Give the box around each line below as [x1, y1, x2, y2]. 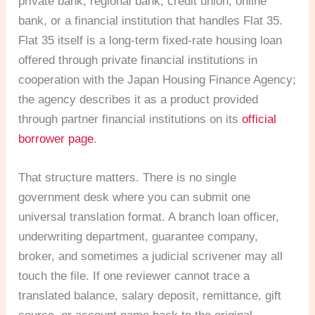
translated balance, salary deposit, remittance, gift [18, 289, 282, 303]
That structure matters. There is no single [18, 171, 237, 185]
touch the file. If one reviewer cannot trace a [18, 269, 250, 283]
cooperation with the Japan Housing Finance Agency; [18, 73, 297, 87]
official [242, 112, 277, 127]
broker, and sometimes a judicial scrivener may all [18, 250, 283, 264]
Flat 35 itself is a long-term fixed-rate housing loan [18, 34, 283, 48]
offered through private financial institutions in [18, 53, 258, 67]
